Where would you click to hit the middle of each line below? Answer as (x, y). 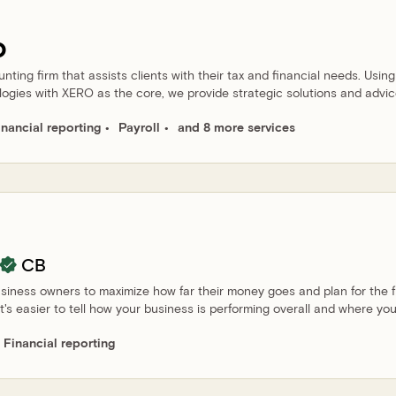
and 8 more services (236, 127)
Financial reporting (59, 343)
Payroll (139, 127)
